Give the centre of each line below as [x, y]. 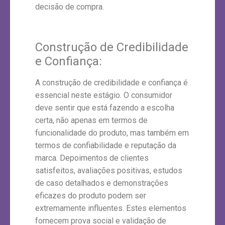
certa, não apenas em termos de [91, 120]
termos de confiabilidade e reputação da [106, 145]
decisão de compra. [70, 7]
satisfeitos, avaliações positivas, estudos [109, 170]
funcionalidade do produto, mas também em [112, 133]
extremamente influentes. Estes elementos [111, 208]
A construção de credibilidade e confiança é [111, 82]
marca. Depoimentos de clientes [92, 158]
